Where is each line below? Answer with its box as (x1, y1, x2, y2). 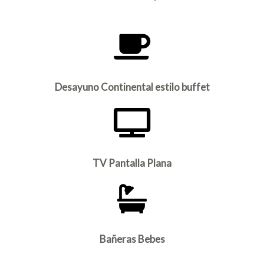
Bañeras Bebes (99, 233, 165, 246)
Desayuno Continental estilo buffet (54, 81, 210, 94)
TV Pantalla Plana (93, 157, 171, 170)
